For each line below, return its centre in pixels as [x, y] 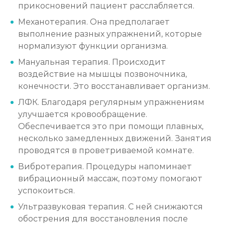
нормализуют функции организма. [93, 46]
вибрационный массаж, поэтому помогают [110, 179]
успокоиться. [46, 191]
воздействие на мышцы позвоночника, [102, 74]
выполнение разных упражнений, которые [110, 34]
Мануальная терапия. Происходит [92, 62]
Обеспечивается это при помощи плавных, [111, 126]
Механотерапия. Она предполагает [94, 22]
